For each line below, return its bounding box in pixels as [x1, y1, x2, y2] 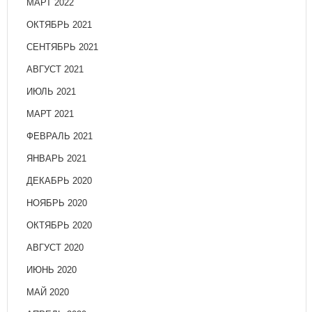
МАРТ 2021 [26, 109, 74, 120]
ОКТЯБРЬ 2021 [26, 19, 92, 31]
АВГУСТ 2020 [26, 242, 84, 253]
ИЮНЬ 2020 [26, 265, 77, 276]
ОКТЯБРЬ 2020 [26, 220, 92, 231]
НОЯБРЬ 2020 [26, 198, 87, 209]
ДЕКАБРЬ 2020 [26, 175, 92, 187]
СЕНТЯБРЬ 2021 [26, 42, 98, 53]
